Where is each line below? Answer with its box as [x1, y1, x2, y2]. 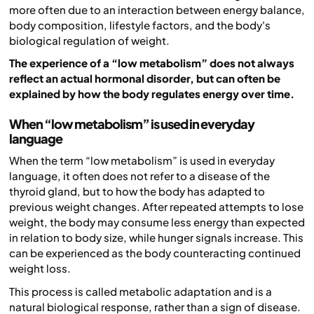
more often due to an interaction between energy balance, [9, 2, 305, 16]
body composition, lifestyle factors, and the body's [9, 18, 271, 32]
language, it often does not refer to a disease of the [9, 169, 270, 183]
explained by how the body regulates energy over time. [9, 87, 294, 101]
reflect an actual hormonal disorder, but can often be [9, 71, 280, 86]
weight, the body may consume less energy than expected [9, 215, 305, 229]
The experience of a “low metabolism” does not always [9, 56, 294, 70]
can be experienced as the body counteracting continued [9, 246, 301, 260]
